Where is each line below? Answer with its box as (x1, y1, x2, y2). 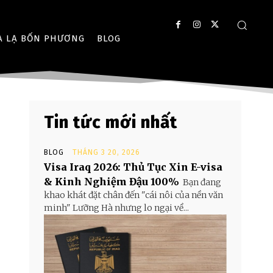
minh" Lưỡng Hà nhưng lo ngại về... (44, 202, 189, 213)
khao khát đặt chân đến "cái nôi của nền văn (44, 190, 223, 200)
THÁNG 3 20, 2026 (73, 148, 140, 157)
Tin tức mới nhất (44, 112, 177, 132)
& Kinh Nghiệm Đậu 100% (44, 175, 179, 188)
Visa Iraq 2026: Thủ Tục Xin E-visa (44, 161, 222, 173)
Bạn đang (183, 177, 221, 188)
